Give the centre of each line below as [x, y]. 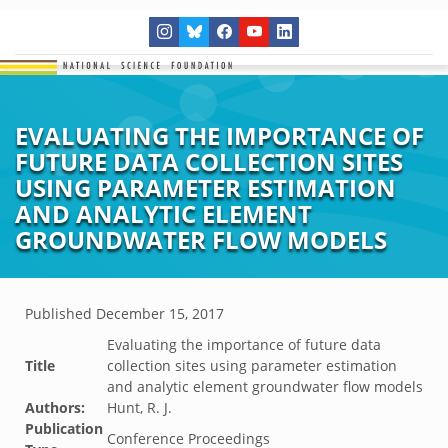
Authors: [55, 407]
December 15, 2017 [160, 313]
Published [60, 313]
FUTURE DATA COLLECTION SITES [209, 161]
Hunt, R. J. [139, 407]
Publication [64, 428]
